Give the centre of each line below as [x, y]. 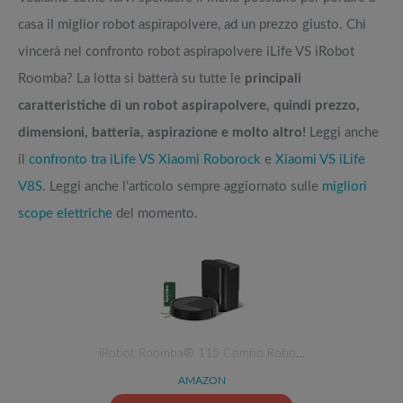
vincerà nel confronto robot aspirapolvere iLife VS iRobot [186, 52]
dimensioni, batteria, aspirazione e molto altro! [162, 133]
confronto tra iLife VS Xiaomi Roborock [145, 160]
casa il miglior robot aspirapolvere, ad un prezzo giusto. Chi [192, 25]
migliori [345, 187]
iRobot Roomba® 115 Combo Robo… [201, 354]
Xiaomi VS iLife [320, 160]
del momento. [155, 214]
